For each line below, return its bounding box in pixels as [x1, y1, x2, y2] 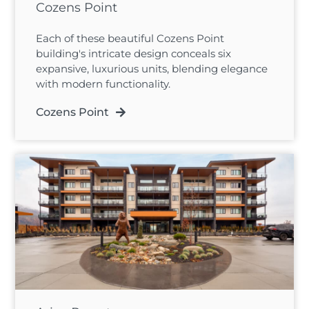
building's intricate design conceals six [36, 47, 232, 61]
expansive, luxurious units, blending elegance [36, 62, 268, 76]
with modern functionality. [36, 77, 171, 91]
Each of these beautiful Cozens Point [36, 32, 225, 46]
